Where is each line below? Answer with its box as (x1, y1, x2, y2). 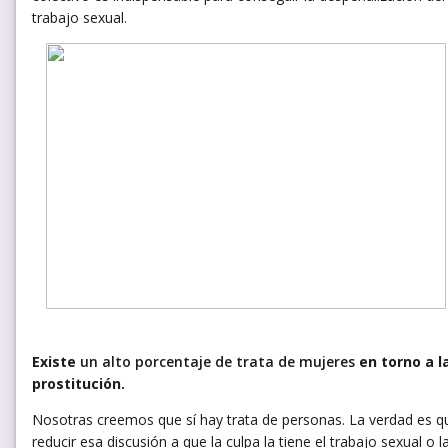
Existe (32, 351, 80, 371)
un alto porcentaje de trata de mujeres (80, 351, 355, 371)
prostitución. (32, 373, 125, 393)
